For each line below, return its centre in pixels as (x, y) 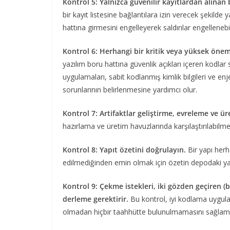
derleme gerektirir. (97, 199)
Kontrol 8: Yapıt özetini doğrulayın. (125, 149)
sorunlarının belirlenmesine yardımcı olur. (131, 89)
